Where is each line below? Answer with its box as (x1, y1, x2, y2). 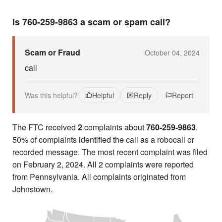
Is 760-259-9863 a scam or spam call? (12, 15, 170, 28)
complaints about (82, 121, 146, 133)
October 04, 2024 (145, 47, 200, 57)
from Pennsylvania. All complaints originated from (12, 171, 186, 182)
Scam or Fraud (25, 47, 80, 58)
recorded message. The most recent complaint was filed (12, 146, 208, 158)
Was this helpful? (25, 90, 78, 100)
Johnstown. (12, 183, 53, 195)
